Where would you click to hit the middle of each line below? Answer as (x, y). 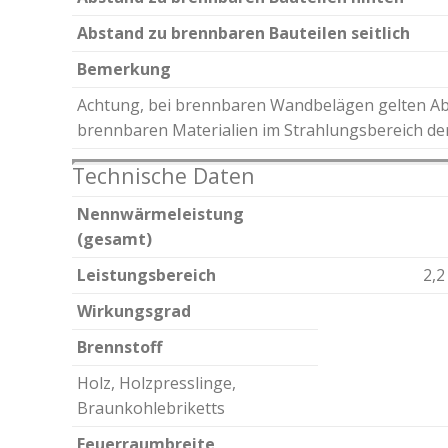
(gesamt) (114, 239)
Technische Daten (163, 176)
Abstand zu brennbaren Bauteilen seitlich (243, 33)
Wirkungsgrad (134, 311)
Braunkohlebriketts (151, 408)
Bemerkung (124, 69)
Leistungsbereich (146, 275)
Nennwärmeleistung (160, 214)
